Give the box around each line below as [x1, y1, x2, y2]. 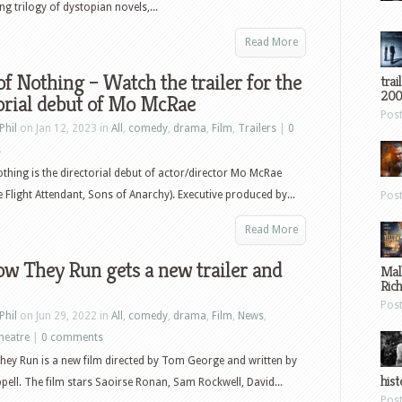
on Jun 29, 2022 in [17, 310, 111, 322]
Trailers [238, 122, 276, 135]
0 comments [41, 331, 103, 344]
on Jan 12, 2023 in [17, 122, 111, 135]
